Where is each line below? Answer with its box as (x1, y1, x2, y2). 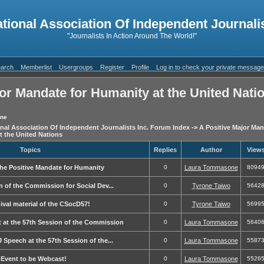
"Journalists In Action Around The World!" (67, 32, 197, 40)
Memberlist (20, 64, 52, 71)
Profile (131, 64, 149, 71)
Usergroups (58, 64, 93, 71)
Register (100, 64, 124, 71)
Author (198, 146, 224, 153)
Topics (18, 146, 42, 153)
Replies (152, 146, 179, 153)
